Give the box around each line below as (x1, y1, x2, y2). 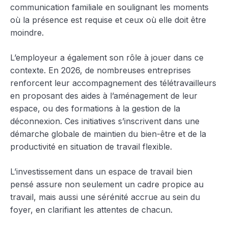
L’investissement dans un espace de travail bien (10, 166, 192, 177)
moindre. (10, 27, 44, 38)
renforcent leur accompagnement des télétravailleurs (10, 77, 216, 88)
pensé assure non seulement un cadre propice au (10, 179, 204, 189)
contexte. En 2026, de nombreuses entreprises (10, 65, 191, 75)
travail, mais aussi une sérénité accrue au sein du (10, 191, 200, 202)
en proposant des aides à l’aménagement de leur (10, 90, 197, 101)
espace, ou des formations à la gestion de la (10, 103, 180, 113)
